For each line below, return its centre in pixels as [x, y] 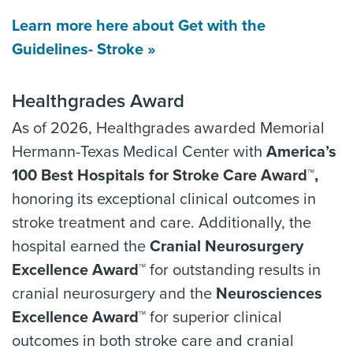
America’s [301, 152]
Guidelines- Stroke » [84, 50]
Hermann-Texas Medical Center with [139, 152]
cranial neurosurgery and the [114, 294]
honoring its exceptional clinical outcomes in [164, 199]
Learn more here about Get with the [139, 26]
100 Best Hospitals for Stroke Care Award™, [165, 176]
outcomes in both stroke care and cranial [153, 341]
